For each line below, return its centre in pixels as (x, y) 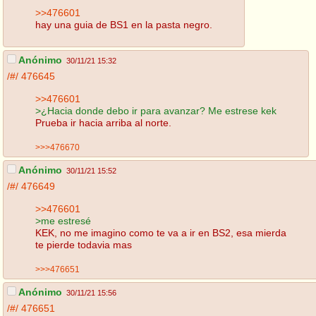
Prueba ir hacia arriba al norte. (103, 122)
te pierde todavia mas (84, 244)
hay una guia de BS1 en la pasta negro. (124, 24)
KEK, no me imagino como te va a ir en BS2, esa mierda (161, 232)
